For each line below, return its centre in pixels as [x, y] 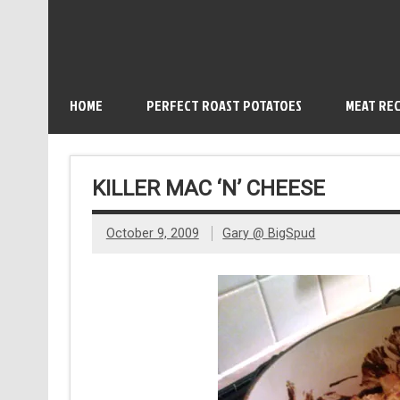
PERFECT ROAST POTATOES [224, 105]
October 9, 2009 [152, 234]
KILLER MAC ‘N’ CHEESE [208, 188]
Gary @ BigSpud [269, 234]
